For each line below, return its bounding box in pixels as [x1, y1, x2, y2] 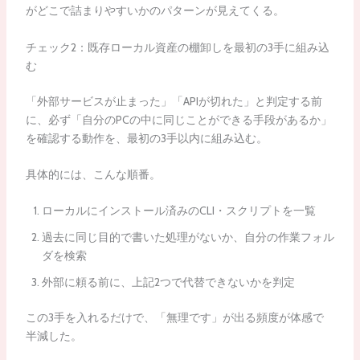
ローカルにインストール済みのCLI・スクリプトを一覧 [41, 203, 316, 219]
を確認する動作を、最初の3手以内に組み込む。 [25, 130, 268, 145]
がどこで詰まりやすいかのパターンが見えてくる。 [25, 3, 284, 18]
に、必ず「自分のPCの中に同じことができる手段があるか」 [25, 112, 332, 127]
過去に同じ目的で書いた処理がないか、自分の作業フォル [41, 230, 334, 245]
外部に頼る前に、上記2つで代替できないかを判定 [41, 275, 295, 290]
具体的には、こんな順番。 [25, 167, 161, 182]
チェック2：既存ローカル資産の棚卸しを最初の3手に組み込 [25, 39, 329, 55]
